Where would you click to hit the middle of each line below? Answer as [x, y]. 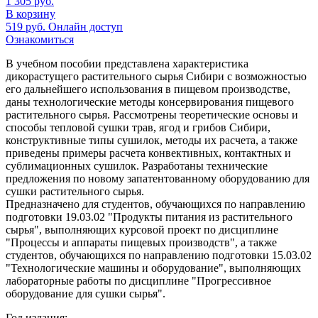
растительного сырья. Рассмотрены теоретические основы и [152, 114]
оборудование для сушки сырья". [86, 293]
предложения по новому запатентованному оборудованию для [158, 178]
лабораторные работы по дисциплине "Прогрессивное [138, 280]
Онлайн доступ [86, 26]
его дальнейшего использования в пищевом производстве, [148, 89]
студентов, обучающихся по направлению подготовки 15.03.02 [159, 255]
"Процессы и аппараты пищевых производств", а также [141, 242]
